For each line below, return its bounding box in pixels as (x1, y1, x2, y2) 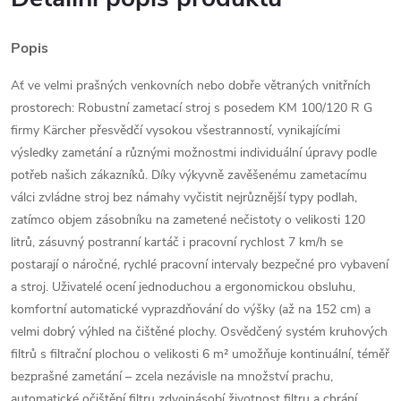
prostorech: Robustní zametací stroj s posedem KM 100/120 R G (11, 98, 372, 116)
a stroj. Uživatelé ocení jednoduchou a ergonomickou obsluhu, (11, 277, 355, 295)
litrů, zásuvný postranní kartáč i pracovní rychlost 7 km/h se (11, 233, 343, 251)
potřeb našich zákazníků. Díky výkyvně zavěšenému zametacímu (11, 166, 367, 183)
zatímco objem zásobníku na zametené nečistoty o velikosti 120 (11, 210, 365, 228)
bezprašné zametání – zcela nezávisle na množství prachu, (11, 367, 333, 385)
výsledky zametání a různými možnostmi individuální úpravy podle (11, 143, 377, 161)
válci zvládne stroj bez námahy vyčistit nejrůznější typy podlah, (11, 188, 357, 206)
